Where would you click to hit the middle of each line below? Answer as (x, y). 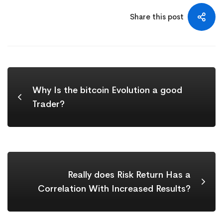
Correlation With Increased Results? (114, 189)
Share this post (157, 17)
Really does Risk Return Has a (129, 175)
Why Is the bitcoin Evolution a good (107, 90)
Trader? (49, 104)
